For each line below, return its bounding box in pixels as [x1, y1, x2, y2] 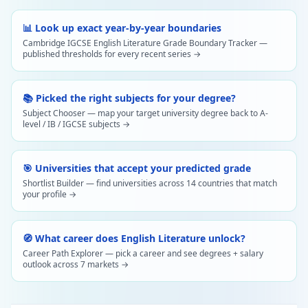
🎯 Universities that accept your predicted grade [23, 162, 251, 175]
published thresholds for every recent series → [23, 48, 201, 60]
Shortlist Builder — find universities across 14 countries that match [23, 177, 277, 189]
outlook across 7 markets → [23, 258, 129, 270]
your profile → [23, 188, 76, 200]
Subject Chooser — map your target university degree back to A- [23, 107, 268, 119]
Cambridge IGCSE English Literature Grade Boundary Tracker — [23, 37, 267, 49]
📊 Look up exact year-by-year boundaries [23, 21, 221, 34]
